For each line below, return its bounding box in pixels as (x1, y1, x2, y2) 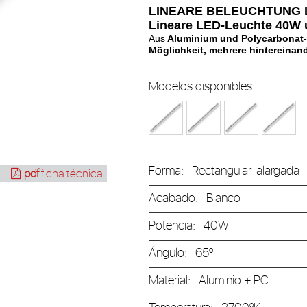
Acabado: (148, 190, 206, 208)
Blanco (206, 190, 241, 208)
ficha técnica (38, 166, 103, 182)
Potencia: (148, 217, 204, 235)
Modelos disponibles (148, 78, 252, 96)
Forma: (148, 162, 192, 180)
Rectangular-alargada (191, 162, 299, 180)
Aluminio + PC (198, 272, 269, 290)
